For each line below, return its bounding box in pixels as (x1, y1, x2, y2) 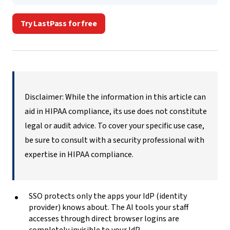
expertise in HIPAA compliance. (25, 149, 133, 160)
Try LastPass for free (21, 18, 97, 29)
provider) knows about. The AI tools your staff (29, 202, 188, 213)
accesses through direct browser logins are (29, 213, 179, 224)
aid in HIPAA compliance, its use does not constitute (25, 106, 207, 117)
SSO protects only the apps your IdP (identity (29, 190, 187, 202)
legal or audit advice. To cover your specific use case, (25, 120, 204, 131)
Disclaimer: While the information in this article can (25, 91, 206, 103)
